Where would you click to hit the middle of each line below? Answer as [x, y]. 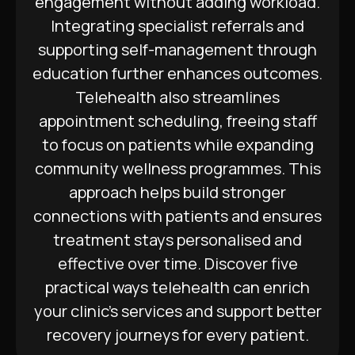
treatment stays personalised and [177, 240]
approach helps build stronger [177, 192]
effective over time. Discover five [177, 263]
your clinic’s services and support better [177, 311]
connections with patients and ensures [177, 216]
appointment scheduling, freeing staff [177, 121]
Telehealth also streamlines [177, 97]
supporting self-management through [177, 50]
